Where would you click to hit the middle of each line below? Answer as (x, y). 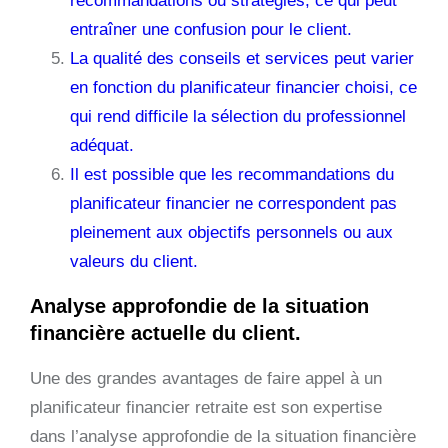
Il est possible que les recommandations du (232, 174)
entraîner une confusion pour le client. (211, 29)
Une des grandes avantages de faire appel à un (206, 378)
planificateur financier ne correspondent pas (233, 203)
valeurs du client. (134, 261)
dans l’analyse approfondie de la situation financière (223, 436)
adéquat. (102, 145)
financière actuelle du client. (165, 332)
